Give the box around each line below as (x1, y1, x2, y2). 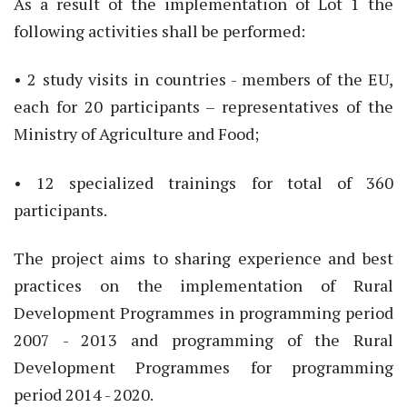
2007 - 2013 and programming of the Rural (14, 329, 393, 352)
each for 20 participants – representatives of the (14, 95, 393, 118)
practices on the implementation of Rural (14, 274, 393, 297)
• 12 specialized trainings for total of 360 (14, 171, 393, 194)
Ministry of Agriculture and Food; (14, 123, 259, 145)
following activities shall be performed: (14, 19, 305, 42)
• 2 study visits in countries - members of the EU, (14, 68, 393, 91)
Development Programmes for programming (14, 356, 393, 379)
